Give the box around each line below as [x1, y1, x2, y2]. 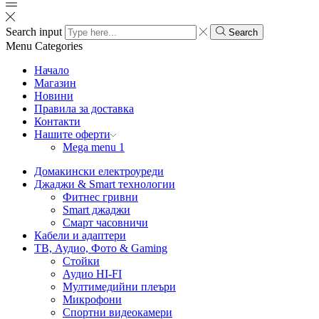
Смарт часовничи [63, 216, 148, 229]
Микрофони [63, 293, 122, 306]
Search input [6, 26, 62, 38]
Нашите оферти [34, 128, 110, 141]
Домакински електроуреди [34, 165, 164, 178]
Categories [35, 40, 83, 53]
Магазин [34, 77, 76, 90]
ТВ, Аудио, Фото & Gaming [34, 242, 167, 255]
